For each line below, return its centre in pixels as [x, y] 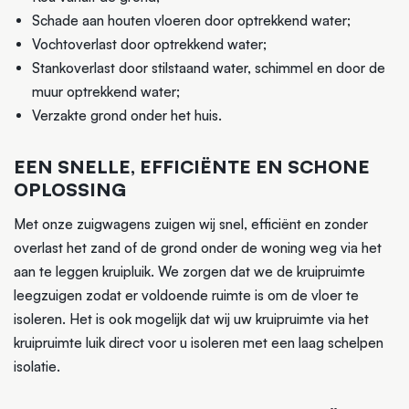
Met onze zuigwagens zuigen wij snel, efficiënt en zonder [191, 224]
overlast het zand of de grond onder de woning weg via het [198, 247]
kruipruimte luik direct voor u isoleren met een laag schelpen [199, 342]
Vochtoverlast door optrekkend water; [149, 44]
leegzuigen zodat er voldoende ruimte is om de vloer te [186, 295]
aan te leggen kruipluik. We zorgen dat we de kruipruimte [189, 271]
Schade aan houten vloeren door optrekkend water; [191, 20]
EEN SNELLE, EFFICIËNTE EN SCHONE [192, 166]
